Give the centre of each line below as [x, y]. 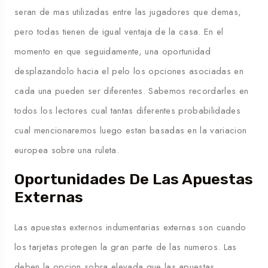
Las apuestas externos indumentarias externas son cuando [130, 227]
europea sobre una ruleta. [67, 150]
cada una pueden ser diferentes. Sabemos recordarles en [132, 91]
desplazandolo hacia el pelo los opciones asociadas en [129, 71]
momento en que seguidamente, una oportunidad [113, 51]
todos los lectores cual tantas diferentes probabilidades [127, 110]
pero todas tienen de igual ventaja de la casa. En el [119, 31]
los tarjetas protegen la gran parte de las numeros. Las [126, 247]
